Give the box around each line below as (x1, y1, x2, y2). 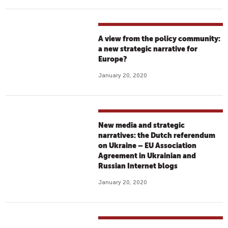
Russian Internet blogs (98, 162, 178, 170)
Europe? (98, 55, 128, 63)
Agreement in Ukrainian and (98, 152, 196, 160)
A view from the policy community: (98, 35, 221, 43)
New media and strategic (98, 121, 185, 129)
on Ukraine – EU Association (98, 141, 197, 150)
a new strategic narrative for (98, 45, 198, 53)
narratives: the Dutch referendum (98, 131, 216, 139)
